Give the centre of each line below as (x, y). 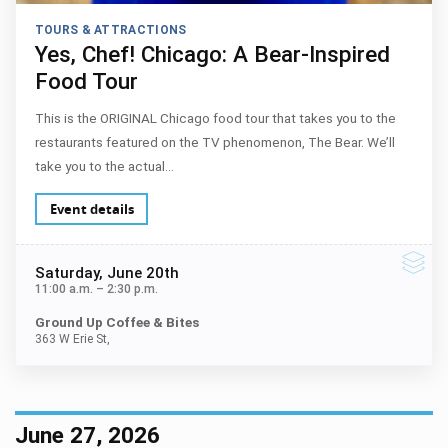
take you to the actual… (104, 166)
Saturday (66, 272)
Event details (91, 208)
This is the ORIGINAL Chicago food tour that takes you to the (215, 118)
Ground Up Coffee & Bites (116, 322)
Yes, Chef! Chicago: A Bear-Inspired (212, 53)
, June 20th (138, 272)
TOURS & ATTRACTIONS (110, 30)
